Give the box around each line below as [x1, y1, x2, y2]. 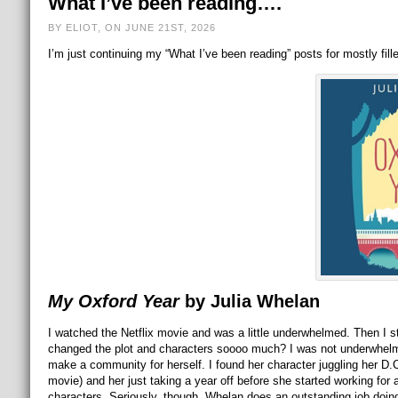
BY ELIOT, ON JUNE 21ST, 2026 [47, 22, 216, 33]
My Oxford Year [47, 291, 179, 311]
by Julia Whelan [179, 291, 320, 311]
